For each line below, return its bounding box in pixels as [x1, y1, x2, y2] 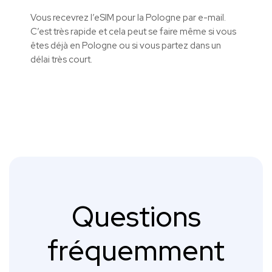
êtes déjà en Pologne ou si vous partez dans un [30, 39, 221, 52]
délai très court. [30, 53, 92, 66]
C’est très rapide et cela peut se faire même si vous [30, 25, 236, 38]
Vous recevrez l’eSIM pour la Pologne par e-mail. [30, 12, 226, 24]
